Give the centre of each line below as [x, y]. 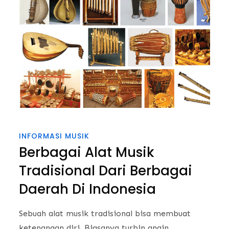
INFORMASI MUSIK [54, 136]
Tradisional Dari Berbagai [106, 170]
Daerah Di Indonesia [88, 189]
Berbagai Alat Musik [87, 152]
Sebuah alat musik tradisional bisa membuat [105, 213]
